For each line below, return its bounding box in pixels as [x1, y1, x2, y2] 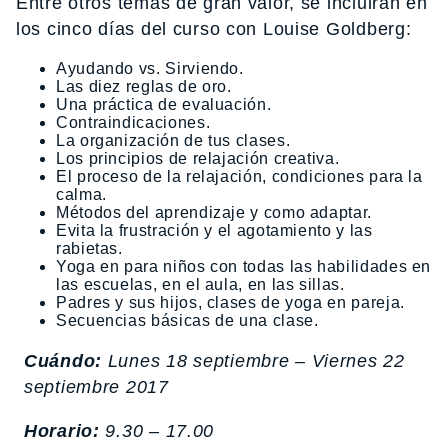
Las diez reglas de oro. [56, 78, 232, 95]
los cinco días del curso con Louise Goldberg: [16, 19, 412, 39]
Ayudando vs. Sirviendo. [56, 60, 244, 77]
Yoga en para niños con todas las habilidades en [56, 258, 432, 275]
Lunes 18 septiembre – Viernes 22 [102, 351, 405, 371]
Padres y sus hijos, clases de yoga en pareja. [56, 294, 405, 311]
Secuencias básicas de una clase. [56, 312, 319, 329]
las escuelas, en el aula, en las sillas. [56, 276, 345, 293]
